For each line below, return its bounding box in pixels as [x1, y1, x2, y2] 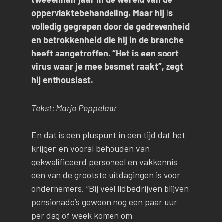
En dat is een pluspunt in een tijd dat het [31, 129, 185, 141]
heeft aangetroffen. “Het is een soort [31, 47, 179, 58]
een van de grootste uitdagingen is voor [31, 169, 180, 181]
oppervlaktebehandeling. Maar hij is [31, 7, 173, 18]
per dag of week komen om [31, 210, 132, 221]
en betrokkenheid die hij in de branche [31, 34, 184, 45]
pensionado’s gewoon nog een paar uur [31, 196, 177, 208]
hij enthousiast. [31, 74, 93, 85]
